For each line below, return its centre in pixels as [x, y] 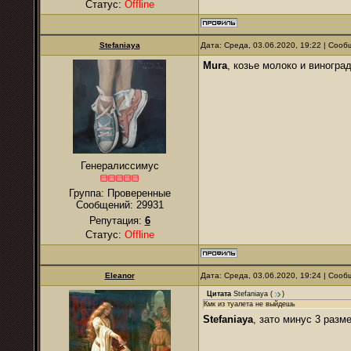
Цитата [219, 294]
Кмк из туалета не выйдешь [250, 304]
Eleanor [119, 275]
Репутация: [117, 221]
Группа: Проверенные [119, 193]
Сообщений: [106, 205]
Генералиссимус [119, 166]
